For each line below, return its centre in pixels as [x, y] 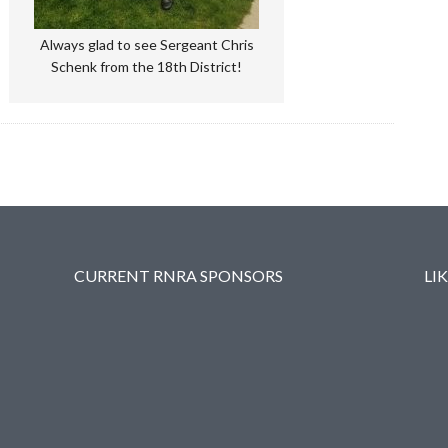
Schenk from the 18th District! [146, 66]
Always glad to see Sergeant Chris [146, 44]
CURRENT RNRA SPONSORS [178, 275]
